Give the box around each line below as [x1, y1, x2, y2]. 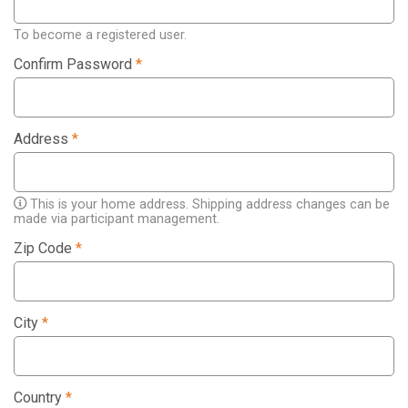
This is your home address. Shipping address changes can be [26, 197, 390, 213]
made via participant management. [14, 211, 219, 228]
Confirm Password [14, 56, 136, 74]
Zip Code [14, 240, 76, 258]
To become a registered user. [14, 27, 187, 44]
